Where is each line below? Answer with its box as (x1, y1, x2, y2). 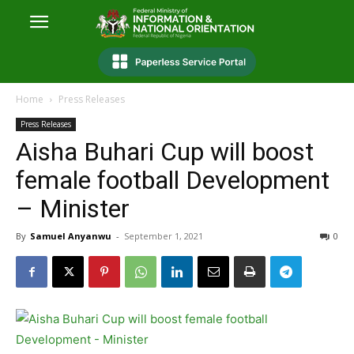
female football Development (16, 165, 330, 196)
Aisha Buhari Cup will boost (16, 137, 314, 168)
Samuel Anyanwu (30, 230, 111, 243)
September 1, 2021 (124, 230, 203, 243)
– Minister (16, 194, 130, 224)
